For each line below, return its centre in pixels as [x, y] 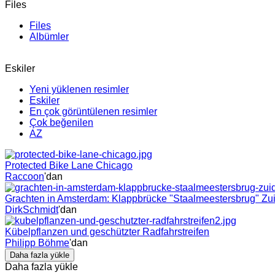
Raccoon [25, 176]
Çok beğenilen [61, 122]
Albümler [49, 36]
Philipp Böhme [37, 242]
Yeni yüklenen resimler [79, 89]
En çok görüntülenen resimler [93, 111]
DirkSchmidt [32, 209]
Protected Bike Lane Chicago [69, 165]
